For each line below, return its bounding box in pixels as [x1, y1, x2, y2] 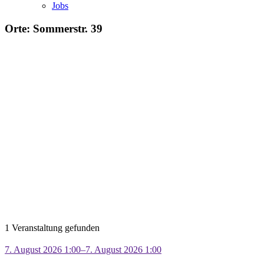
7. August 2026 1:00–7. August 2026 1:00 [5, 245, 161, 255]
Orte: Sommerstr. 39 [5, 22, 103, 35]
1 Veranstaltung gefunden [5, 223, 100, 233]
